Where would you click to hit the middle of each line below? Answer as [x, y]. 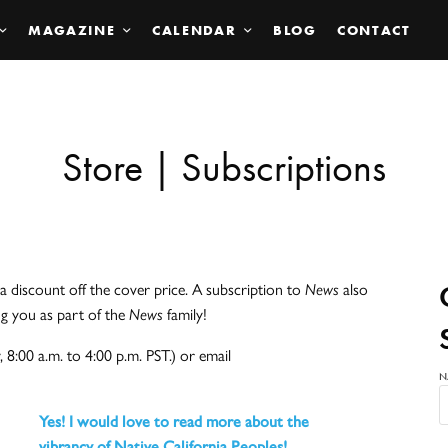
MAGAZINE [71, 30]
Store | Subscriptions [224, 167]
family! [185, 313]
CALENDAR [194, 30]
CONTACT [373, 30]
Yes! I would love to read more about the [174, 420]
